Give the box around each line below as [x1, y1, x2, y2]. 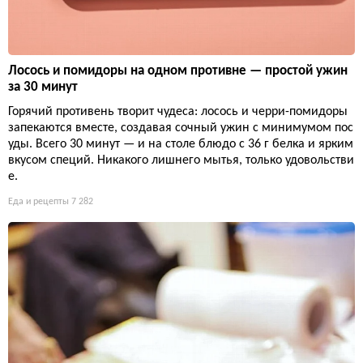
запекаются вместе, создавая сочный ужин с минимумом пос [8, 122, 353, 135]
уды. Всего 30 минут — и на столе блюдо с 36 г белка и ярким [8, 138, 353, 152]
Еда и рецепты [8, 197, 69, 207]
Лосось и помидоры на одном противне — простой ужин [8, 64, 348, 79]
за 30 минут [8, 80, 78, 95]
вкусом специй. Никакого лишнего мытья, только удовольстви [8, 154, 354, 168]
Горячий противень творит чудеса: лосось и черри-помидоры [8, 105, 348, 119]
